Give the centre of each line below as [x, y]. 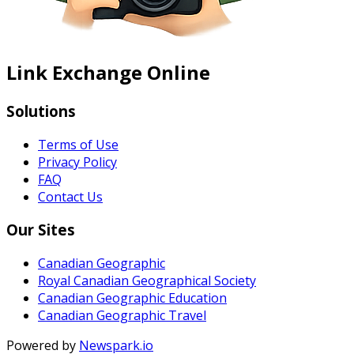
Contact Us [70, 196]
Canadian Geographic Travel [122, 315]
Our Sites [41, 230]
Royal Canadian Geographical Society [147, 280]
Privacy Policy [77, 162]
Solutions [41, 111]
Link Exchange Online [108, 72]
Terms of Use [78, 144]
